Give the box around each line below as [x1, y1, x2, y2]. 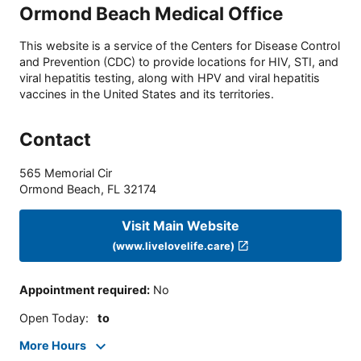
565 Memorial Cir [19, 166, 112, 180]
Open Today [19, 310, 85, 325]
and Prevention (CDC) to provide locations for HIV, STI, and [19, 55, 338, 69]
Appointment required [19, 283, 147, 297]
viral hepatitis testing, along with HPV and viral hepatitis [19, 71, 320, 85]
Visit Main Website [122, 217, 239, 234]
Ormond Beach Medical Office [19, 2, 283, 24]
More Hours [19, 338, 86, 353]
